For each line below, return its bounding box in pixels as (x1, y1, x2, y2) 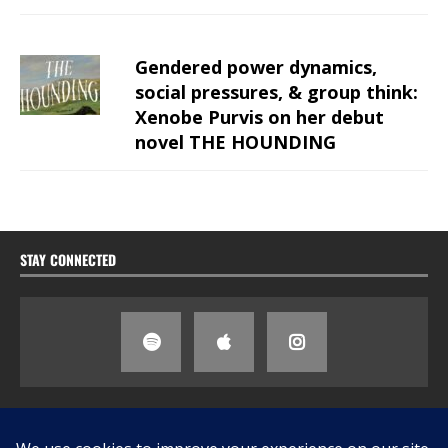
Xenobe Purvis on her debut (135, 104, 384, 129)
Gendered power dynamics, (135, 54, 377, 79)
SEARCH (20, 404, 66, 426)
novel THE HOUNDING (135, 129, 336, 154)
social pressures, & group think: (135, 79, 418, 104)
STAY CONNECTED (20, 248, 116, 270)
